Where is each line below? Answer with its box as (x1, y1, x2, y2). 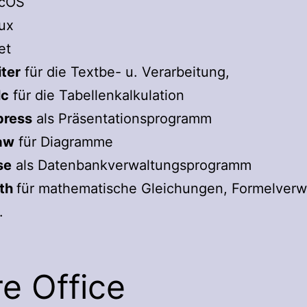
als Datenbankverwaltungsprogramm (12, 156, 251, 173)
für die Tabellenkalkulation (9, 86, 184, 103)
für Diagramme (14, 133, 113, 150)
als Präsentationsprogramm (32, 110, 212, 127)
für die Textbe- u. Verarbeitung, (21, 63, 230, 80)
